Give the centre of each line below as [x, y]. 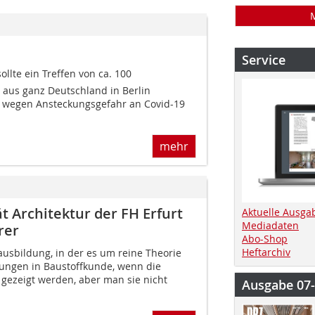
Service [264, 60]
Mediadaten [270, 225]
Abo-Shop [265, 238]
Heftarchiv [266, 252]
